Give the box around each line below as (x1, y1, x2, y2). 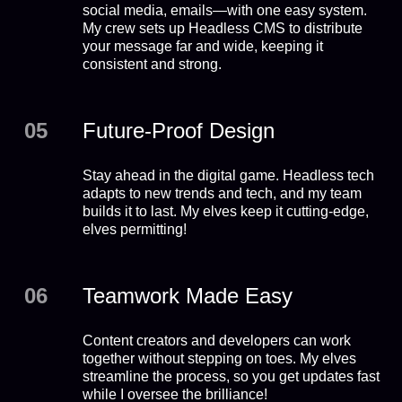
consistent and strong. (82, 57, 222, 72)
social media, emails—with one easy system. (82, 3, 367, 18)
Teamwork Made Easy (82, 284, 293, 308)
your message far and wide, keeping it (82, 39, 323, 54)
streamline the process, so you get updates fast (82, 369, 380, 384)
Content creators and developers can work (82, 333, 351, 348)
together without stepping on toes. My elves (82, 351, 356, 366)
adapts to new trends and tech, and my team (82, 186, 362, 201)
